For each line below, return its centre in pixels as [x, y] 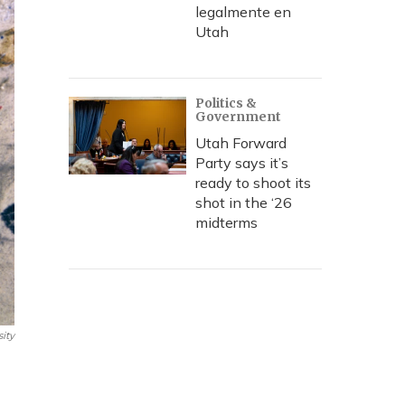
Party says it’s [242, 163]
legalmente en [243, 12]
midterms [226, 222]
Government [238, 117]
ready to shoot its [253, 183]
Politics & [226, 103]
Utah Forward [241, 143]
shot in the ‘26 [244, 202]
